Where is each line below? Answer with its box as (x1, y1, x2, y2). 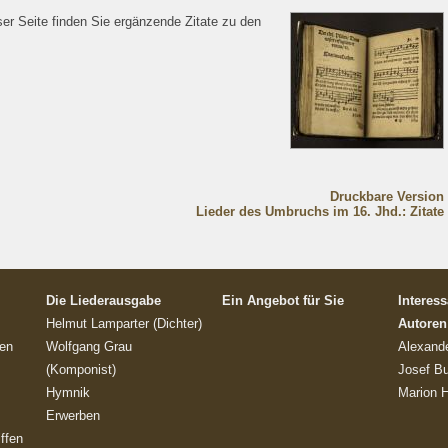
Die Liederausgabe (46, 293, 161, 308)
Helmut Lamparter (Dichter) (46, 316, 202, 331)
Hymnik (46, 385, 90, 400)
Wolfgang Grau (46, 339, 132, 354)
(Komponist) (46, 362, 116, 377)
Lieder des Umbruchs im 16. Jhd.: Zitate (196, 204, 444, 219)
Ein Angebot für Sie (222, 293, 344, 308)
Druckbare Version (330, 189, 444, 204)
